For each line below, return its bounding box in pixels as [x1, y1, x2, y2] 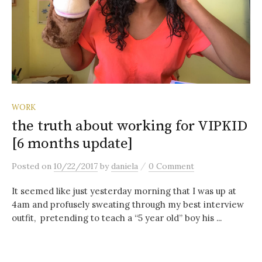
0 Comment [149, 161, 194, 172]
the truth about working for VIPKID [12, 117, 247, 136]
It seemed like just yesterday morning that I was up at [12, 185, 236, 197]
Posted [12, 161, 42, 172]
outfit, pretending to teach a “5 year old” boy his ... [12, 212, 222, 224]
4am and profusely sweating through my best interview [12, 199, 244, 211]
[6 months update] [12, 135, 133, 153]
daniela [111, 161, 138, 172]
